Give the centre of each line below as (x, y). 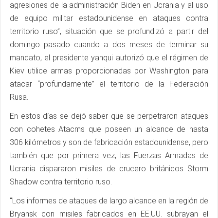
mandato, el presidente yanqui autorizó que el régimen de (109, 58)
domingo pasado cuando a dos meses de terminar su (109, 45)
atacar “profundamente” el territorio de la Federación (109, 84)
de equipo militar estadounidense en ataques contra (109, 18)
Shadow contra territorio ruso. (61, 182)
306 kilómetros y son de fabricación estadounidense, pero (109, 143)
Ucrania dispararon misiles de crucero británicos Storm (109, 169)
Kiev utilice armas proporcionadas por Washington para (109, 71)
